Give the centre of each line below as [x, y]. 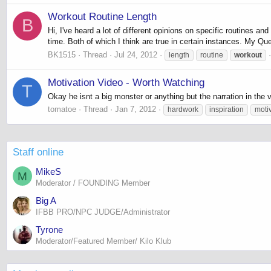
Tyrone [49, 230]
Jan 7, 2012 [135, 109]
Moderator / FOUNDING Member [93, 183]
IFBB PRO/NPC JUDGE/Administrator [103, 212]
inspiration [227, 110]
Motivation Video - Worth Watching [126, 82]
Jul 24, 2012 [136, 54]
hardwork [183, 110]
